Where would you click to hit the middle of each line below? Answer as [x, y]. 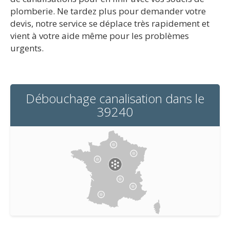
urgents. [27, 48]
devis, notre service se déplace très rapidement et [110, 23]
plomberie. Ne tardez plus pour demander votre [108, 11]
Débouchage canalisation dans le [115, 98]
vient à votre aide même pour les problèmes [100, 36]
